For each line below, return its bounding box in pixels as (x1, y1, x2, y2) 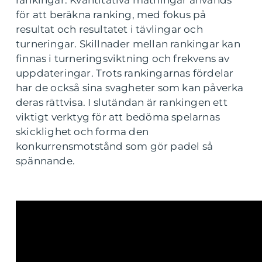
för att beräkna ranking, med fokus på (16, 8, 206, 20)
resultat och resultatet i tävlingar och (16, 23, 203, 35)
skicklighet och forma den (16, 125, 149, 137)
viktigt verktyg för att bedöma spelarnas (16, 111, 220, 123)
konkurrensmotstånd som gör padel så (16, 140, 213, 152)
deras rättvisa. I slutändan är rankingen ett (16, 96, 227, 108)
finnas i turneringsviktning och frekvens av (16, 52, 230, 64)
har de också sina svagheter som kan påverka (16, 81, 244, 94)
